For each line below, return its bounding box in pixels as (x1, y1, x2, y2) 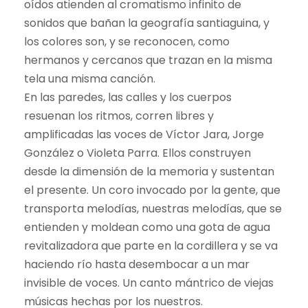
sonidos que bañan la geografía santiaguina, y (24, 14, 269, 31)
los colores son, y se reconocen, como (24, 33, 230, 49)
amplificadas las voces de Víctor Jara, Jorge (24, 126, 264, 142)
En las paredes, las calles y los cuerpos (24, 89, 232, 105)
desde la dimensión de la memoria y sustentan (24, 163, 274, 179)
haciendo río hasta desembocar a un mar (24, 256, 250, 272)
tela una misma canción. (24, 70, 155, 87)
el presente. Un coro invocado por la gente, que (24, 181, 280, 198)
